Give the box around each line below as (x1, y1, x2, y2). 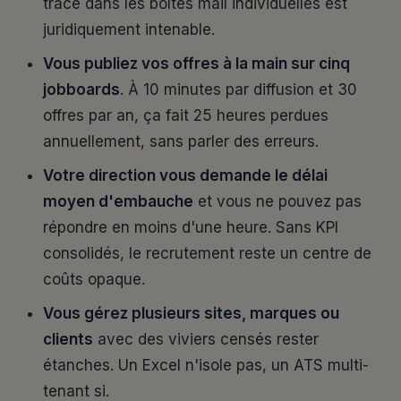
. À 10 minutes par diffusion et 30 (120, 81, 357, 98)
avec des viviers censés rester (93, 330, 319, 348)
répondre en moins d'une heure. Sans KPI (43, 218, 338, 236)
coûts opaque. (43, 270, 145, 288)
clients (43, 330, 93, 348)
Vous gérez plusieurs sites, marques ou (43, 304, 339, 322)
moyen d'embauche (43, 192, 193, 210)
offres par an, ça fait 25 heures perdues (43, 107, 328, 124)
